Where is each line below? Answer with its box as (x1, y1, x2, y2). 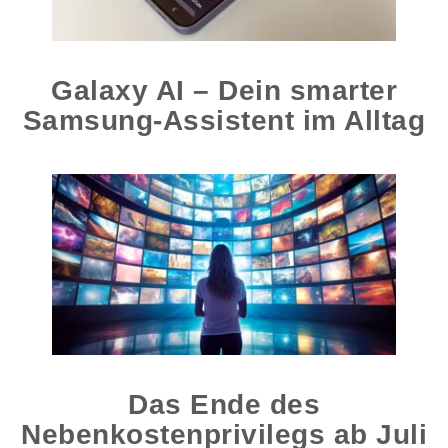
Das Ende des (128, 389, 320, 421)
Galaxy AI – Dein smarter (51, 75, 397, 107)
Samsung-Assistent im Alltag (22, 105, 426, 137)
